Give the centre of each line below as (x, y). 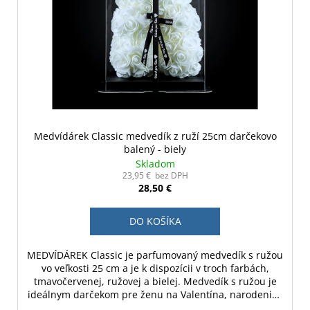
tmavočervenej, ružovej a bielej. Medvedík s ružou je (155, 282)
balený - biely (155, 149)
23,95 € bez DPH (155, 176)
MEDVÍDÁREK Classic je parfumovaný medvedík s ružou (155, 255)
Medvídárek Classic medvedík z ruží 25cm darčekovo (155, 136)
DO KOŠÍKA (155, 221)
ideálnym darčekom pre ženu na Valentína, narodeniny (155, 295)
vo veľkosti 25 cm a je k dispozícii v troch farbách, (155, 268)
